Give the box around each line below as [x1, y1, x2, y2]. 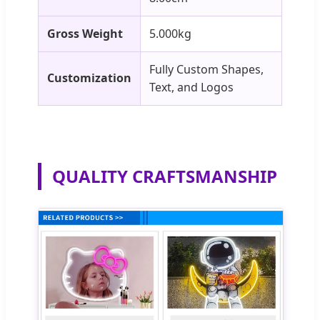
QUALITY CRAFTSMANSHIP [52, 164, 277, 188]
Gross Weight [47, 25, 123, 41]
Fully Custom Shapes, [149, 61, 264, 77]
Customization [47, 69, 131, 86]
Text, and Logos [149, 79, 234, 95]
